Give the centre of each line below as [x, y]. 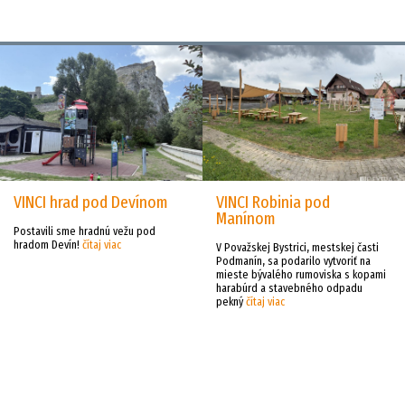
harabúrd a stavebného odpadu [289, 288]
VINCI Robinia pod [273, 202]
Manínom [246, 219]
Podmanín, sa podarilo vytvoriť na [293, 261]
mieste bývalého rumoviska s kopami [301, 275]
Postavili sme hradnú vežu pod [85, 231]
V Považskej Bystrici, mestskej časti [297, 248]
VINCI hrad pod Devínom [91, 202]
